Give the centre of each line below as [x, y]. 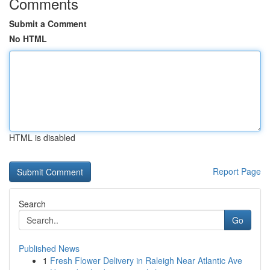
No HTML [28, 39]
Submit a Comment [48, 24]
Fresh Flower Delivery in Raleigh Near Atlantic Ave [146, 260]
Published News [49, 248]
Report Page [237, 171]
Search [32, 204]
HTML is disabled [42, 137]
